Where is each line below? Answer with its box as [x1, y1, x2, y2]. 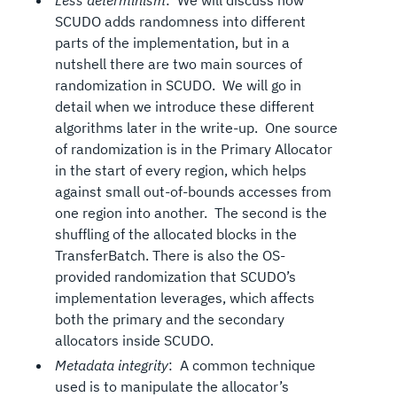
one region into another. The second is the [54, 204, 327, 222]
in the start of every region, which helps [54, 161, 307, 180]
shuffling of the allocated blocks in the [54, 225, 297, 244]
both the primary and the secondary [54, 310, 284, 329]
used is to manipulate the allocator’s [54, 377, 289, 395]
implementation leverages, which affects [54, 289, 315, 307]
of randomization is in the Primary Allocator [54, 140, 332, 159]
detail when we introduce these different [54, 97, 315, 116]
